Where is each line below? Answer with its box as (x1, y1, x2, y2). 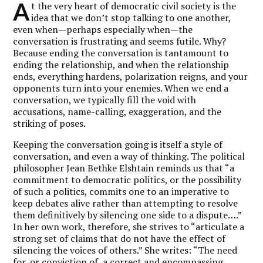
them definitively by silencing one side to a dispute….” (13, 208, 242, 221)
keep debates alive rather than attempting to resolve (13, 196, 238, 210)
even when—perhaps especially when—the (13, 22, 193, 36)
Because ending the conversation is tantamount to (13, 46, 229, 59)
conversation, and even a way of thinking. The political (13, 149, 245, 163)
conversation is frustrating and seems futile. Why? (13, 34, 227, 48)
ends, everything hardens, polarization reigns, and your (13, 69, 248, 83)
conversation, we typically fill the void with (13, 93, 197, 106)
